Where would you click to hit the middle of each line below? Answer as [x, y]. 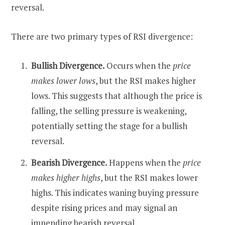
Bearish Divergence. [69, 163]
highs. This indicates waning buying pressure [115, 193]
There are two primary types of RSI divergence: [102, 36]
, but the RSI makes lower [149, 178]
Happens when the [145, 163]
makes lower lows [63, 80]
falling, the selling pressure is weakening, [109, 110]
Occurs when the [139, 65]
